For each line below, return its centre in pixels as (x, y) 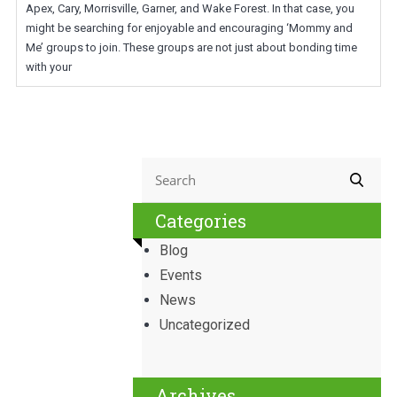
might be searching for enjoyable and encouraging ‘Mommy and (189, 28)
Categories (201, 221)
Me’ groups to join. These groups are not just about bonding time (191, 47)
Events (181, 275)
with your (48, 67)
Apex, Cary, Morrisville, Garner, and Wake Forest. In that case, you (190, 8)
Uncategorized (205, 325)
